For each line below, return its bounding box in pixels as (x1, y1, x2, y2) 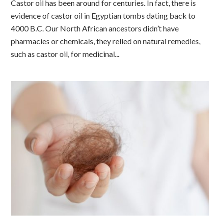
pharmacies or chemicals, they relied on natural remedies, (11, 36, 201, 46)
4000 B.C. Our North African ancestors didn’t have (11, 23, 179, 33)
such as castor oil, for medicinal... (11, 49, 120, 58)
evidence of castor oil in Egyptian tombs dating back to (11, 10, 196, 20)
